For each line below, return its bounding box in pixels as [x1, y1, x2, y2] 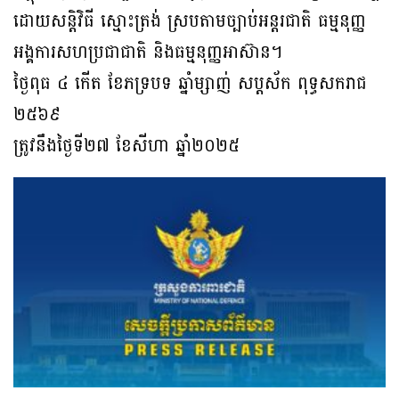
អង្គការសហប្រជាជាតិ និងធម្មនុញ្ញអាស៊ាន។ [13, 37, 282, 69]
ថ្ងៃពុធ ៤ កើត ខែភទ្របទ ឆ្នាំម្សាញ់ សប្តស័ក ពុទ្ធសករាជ [13, 68, 367, 101]
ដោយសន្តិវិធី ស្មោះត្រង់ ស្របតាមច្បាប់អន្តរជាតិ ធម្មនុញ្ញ [13, 5, 366, 38]
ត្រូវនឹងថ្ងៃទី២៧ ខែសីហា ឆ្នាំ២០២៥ [13, 130, 240, 163]
